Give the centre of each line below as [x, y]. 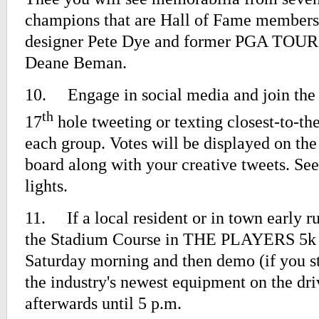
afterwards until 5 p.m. [103, 303]
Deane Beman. [76, 63]
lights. [46, 186]
